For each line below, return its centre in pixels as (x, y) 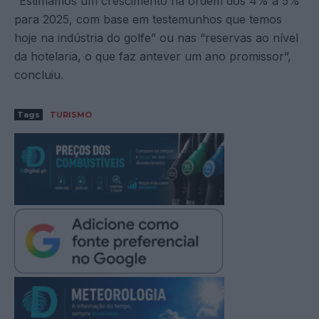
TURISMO (71, 115)
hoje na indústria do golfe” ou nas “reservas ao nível (156, 38)
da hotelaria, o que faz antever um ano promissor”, (153, 57)
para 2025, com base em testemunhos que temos (148, 20)
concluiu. (39, 75)
